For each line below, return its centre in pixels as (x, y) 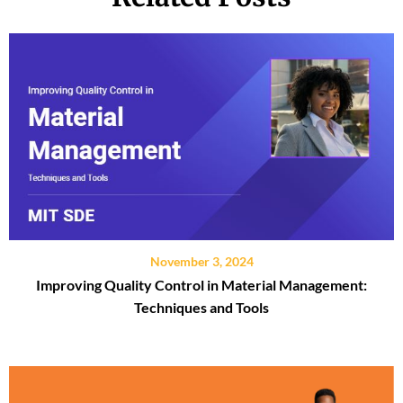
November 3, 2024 (201, 261)
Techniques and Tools (201, 307)
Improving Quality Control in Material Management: (201, 284)
